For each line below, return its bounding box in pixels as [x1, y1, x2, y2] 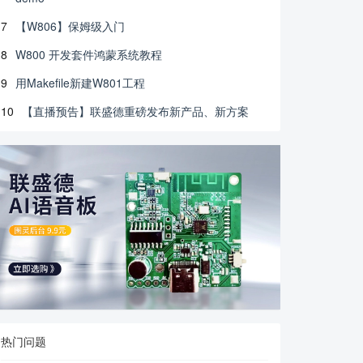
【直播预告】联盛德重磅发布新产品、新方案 [22, 103, 249, 119]
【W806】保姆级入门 [15, 18, 125, 34]
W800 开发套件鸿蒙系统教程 [15, 46, 162, 62]
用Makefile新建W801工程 [15, 75, 145, 91]
